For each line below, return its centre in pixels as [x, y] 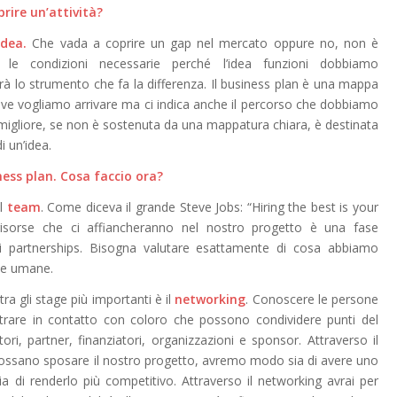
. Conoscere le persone [312, 299]
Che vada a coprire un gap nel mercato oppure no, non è [203, 43]
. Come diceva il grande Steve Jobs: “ [146, 207]
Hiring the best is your [315, 207]
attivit [69, 12]
